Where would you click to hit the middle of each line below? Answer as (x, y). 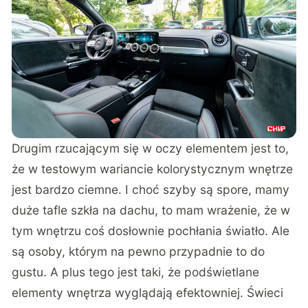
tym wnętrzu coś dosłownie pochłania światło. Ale (151, 230)
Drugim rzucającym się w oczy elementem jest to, (151, 148)
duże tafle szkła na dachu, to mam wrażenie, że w (151, 210)
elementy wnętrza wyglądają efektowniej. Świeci (148, 292)
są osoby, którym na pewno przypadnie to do (139, 251)
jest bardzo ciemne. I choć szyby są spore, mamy (151, 189)
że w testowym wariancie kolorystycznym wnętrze (153, 168)
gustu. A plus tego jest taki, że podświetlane (136, 272)
